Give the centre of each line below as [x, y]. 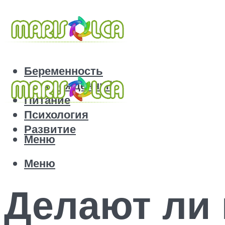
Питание [47, 100]
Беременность [64, 71]
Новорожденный [70, 85]
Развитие [50, 129]
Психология [56, 115]
